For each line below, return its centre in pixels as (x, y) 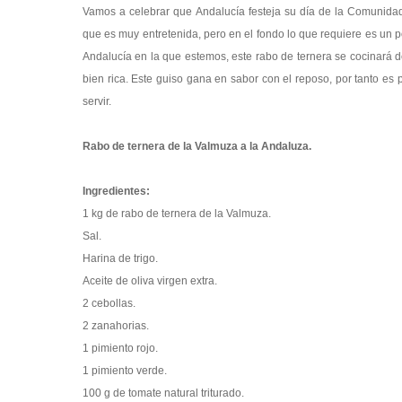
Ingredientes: (116, 191)
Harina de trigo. (120, 258)
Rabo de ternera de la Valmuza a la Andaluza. (197, 146)
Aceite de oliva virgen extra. (150, 281)
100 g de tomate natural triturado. (163, 393)
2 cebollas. (109, 303)
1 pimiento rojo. (120, 348)
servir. (97, 101)
